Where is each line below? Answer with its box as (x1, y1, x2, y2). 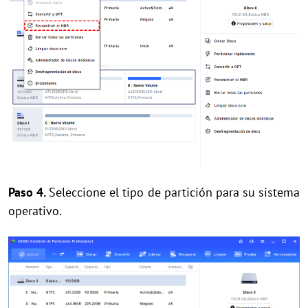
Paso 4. (8, 184, 49, 200)
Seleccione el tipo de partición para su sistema (49, 184, 300, 200)
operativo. (8, 202, 62, 219)
